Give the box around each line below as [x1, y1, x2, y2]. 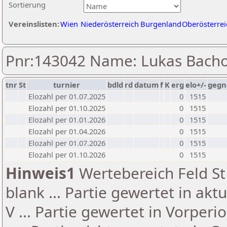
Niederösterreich [81, 19, 139, 29]
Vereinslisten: [9, 19, 59, 29]
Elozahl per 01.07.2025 [28, 91, 105, 101]
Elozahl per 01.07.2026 [28, 138, 105, 148]
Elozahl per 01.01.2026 [28, 115, 105, 125]
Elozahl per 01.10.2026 [28, 149, 105, 160]
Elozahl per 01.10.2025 [28, 103, 105, 113]
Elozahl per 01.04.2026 [28, 126, 105, 136]
